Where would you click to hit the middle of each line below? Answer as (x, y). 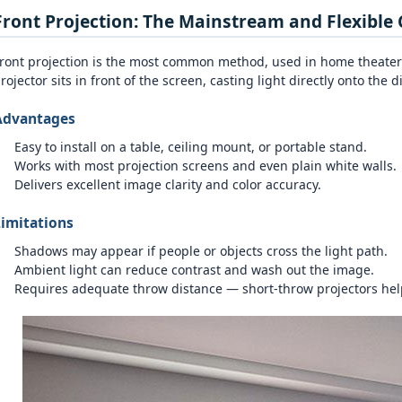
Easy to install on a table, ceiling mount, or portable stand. (190, 147)
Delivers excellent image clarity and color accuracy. (167, 184)
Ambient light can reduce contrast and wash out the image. (194, 270)
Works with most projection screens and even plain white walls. (205, 166)
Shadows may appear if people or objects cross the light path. (201, 251)
